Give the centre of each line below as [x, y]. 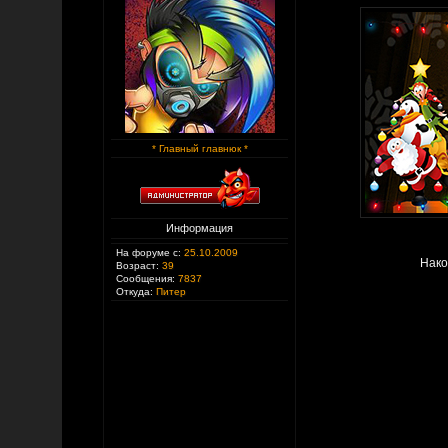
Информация [199, 228]
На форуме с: [148, 252]
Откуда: [134, 291]
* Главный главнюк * [199, 148]
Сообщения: [145, 278]
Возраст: [137, 265]
